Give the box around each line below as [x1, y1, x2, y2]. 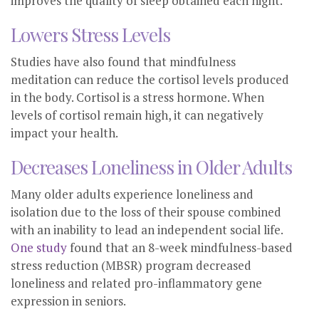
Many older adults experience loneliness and [11, 186, 253, 203]
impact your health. [11, 125, 118, 142]
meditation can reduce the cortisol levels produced [11, 71, 289, 88]
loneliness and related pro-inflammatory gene [11, 275, 262, 292]
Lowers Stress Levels [11, 22, 170, 48]
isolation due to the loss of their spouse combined [11, 204, 281, 221]
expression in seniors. [11, 293, 126, 310]
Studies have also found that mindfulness [11, 53, 236, 70]
